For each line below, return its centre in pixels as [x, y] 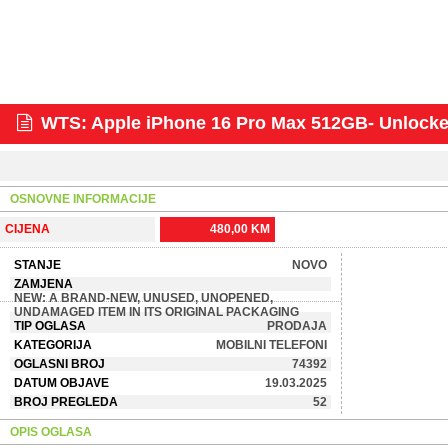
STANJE [37, 265]
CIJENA [27, 229]
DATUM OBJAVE [61, 383]
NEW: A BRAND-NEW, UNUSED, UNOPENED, [143, 298]
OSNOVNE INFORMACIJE [83, 199]
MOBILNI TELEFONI [271, 345]
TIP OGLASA [50, 326]
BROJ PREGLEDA [66, 402]
